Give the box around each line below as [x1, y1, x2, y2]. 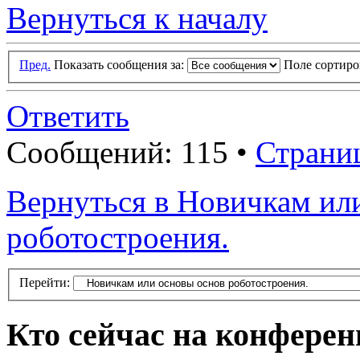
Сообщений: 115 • [6, 135, 256, 170]
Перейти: [19, 275, 70, 289]
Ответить [6, 99, 129, 134]
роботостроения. [6, 220, 229, 256]
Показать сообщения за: [54, 58, 187, 72]
